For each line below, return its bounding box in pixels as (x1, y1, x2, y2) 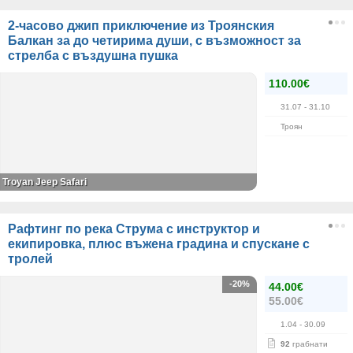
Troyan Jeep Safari (2, 176, 87, 188)
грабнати (290, 340, 328, 348)
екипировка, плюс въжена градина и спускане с (8, 237, 310, 251)
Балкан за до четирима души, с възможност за (8, 34, 301, 47)
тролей (8, 252, 53, 266)
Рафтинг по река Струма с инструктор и (8, 222, 260, 236)
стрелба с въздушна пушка (8, 49, 178, 62)
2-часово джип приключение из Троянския (8, 19, 274, 32)
